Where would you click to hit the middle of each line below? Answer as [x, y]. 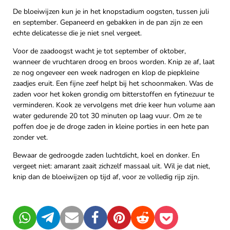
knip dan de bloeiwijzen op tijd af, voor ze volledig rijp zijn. [106, 177]
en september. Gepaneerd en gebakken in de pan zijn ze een [108, 23]
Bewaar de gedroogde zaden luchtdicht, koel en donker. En [106, 156]
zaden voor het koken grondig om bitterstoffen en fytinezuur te [113, 94]
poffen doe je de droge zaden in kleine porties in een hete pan [111, 127]
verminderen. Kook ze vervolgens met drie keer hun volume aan [114, 105]
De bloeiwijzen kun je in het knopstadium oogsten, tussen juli [111, 12]
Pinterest [133, 222]
